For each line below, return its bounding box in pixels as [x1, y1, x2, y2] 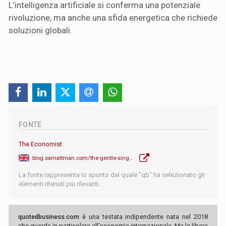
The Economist [19, 140, 62, 148]
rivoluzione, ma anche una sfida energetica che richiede [9, 13, 217, 23]
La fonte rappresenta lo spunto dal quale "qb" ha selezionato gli [19, 171, 205, 179]
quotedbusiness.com [18, 213, 79, 221]
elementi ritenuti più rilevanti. [19, 180, 100, 188]
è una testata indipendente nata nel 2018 [79, 213, 208, 221]
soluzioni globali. [9, 25, 72, 36]
